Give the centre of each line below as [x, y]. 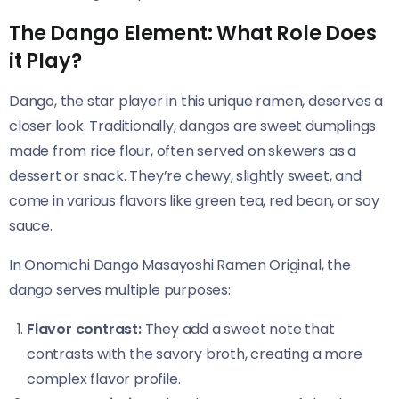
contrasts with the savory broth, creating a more [195, 354]
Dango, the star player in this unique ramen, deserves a [196, 101]
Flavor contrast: [84, 329]
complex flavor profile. [104, 379]
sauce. [31, 225]
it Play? [45, 60]
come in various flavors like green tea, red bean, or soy [194, 200]
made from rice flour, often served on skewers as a [183, 151]
